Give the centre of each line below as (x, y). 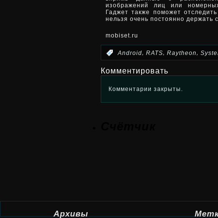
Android (130, 53)
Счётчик (128, 126)
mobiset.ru (122, 36)
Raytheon (182, 53)
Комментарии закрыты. (146, 89)
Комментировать (135, 71)
